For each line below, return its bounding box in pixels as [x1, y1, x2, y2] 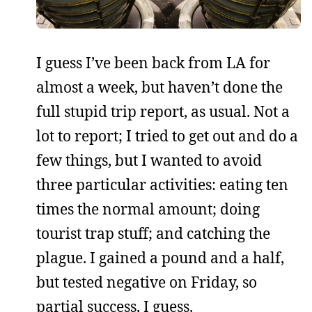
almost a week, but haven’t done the [36, 77, 283, 97]
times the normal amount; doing [36, 199, 260, 219]
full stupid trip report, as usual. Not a [36, 102, 290, 121]
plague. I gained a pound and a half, [36, 248, 284, 267]
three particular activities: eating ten [36, 175, 288, 194]
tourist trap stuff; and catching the [36, 224, 270, 243]
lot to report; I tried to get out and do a [36, 126, 298, 146]
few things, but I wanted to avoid [36, 150, 262, 170]
